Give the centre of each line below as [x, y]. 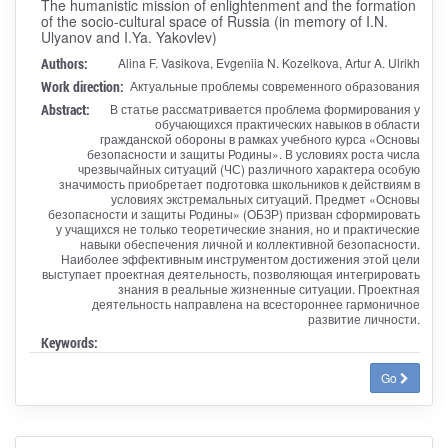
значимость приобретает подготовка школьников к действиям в [239, 183]
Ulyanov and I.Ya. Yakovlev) [128, 36]
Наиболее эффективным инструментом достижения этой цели [240, 258]
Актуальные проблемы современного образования [274, 85]
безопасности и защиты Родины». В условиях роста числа [253, 153]
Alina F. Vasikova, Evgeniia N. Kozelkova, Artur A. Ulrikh [268, 62]
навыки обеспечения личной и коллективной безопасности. [249, 243]
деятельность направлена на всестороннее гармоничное [255, 303]
